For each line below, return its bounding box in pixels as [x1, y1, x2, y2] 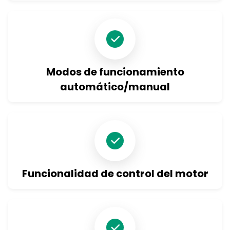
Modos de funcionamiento [46, 65, 184, 80]
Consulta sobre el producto [18, 35, 125, 46]
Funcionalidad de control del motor [22, 166, 208, 181]
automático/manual [60, 80, 170, 94]
